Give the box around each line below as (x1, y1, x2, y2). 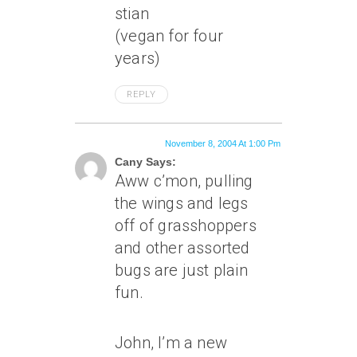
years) (115, 49, 161, 68)
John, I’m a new (115, 333, 227, 352)
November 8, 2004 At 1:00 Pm (165, 139, 280, 148)
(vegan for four (115, 26, 223, 45)
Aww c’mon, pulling (115, 171, 253, 190)
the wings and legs (115, 194, 249, 213)
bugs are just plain (115, 261, 248, 280)
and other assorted (115, 238, 250, 257)
